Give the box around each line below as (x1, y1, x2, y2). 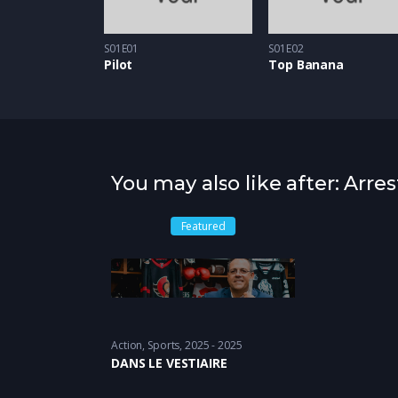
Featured (180, 219, 226, 235)
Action (111, 338, 143, 354)
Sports (147, 338, 180, 354)
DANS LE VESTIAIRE (111, 354, 227, 372)
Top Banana (268, 56, 344, 74)
